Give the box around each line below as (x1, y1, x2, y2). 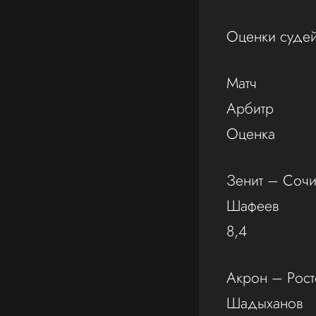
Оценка (226, 123, 276, 145)
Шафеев (226, 195, 279, 217)
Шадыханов (226, 291, 303, 314)
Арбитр (226, 97, 274, 120)
